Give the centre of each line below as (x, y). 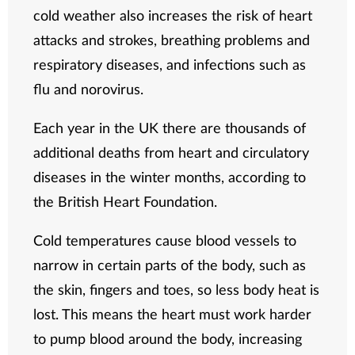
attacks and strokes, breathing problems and (172, 40)
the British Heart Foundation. (126, 202)
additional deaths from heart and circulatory (172, 153)
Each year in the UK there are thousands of (170, 128)
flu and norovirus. (89, 89)
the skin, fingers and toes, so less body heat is (177, 290)
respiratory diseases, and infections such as (170, 65)
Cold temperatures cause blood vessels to (165, 240)
